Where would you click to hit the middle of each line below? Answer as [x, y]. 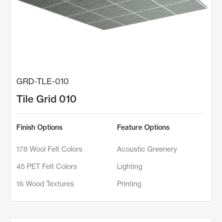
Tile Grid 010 [47, 99]
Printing [129, 183]
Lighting [130, 166]
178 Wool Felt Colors [49, 149]
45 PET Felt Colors [47, 166]
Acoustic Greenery [147, 149]
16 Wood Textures [45, 183]
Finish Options [39, 127]
